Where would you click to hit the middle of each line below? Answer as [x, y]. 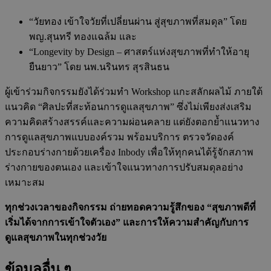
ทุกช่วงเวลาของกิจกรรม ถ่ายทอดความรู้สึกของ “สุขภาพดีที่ [130, 207]
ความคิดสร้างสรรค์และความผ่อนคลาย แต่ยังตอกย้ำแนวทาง [132, 122]
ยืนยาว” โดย [56, 67]
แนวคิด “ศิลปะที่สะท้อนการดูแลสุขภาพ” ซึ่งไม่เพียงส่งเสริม [128, 107]
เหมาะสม [25, 183]
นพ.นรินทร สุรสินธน [126, 67]
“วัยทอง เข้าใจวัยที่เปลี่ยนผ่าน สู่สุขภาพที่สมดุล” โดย [138, 22]
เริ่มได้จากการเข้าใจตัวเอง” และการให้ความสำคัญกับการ [127, 223]
